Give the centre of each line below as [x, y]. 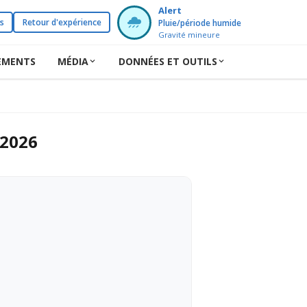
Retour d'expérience [62, 22]
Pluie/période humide [200, 23]
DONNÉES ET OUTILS [168, 61]
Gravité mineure [189, 35]
